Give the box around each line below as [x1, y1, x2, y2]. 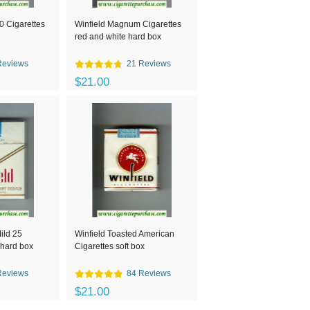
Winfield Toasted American [75, 229, 174, 239]
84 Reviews [127, 268, 171, 278]
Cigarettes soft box [75, 241, 145, 251]
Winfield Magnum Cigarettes [75, 19, 181, 29]
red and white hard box [75, 32, 161, 42]
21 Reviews [127, 59, 171, 69]
